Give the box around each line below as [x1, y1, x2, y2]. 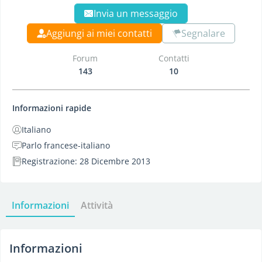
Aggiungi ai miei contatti [46, 27, 152, 40]
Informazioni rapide [12, 102, 91, 113]
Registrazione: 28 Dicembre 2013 [22, 156, 150, 167]
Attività [81, 199, 113, 212]
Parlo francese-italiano [22, 140, 110, 151]
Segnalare [181, 27, 225, 40]
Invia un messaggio [94, 7, 178, 20]
